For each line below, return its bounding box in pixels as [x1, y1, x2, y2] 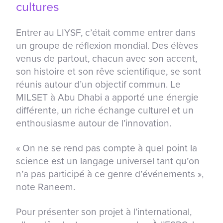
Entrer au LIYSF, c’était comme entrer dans [16, 27, 196, 39]
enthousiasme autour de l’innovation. [16, 117, 171, 129]
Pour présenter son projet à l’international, [16, 206, 192, 218]
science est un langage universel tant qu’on [16, 155, 200, 167]
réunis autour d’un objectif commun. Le [16, 79, 181, 91]
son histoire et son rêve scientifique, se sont [16, 66, 201, 78]
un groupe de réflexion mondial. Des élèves [16, 40, 198, 52]
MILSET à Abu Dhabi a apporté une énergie [16, 92, 199, 104]
